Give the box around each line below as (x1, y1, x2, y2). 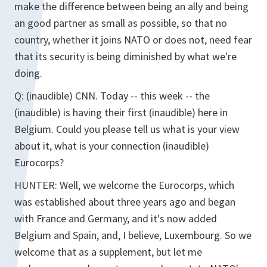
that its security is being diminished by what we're (14, 49, 237, 63)
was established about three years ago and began (14, 195, 235, 209)
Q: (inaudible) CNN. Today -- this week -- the (14, 89, 210, 103)
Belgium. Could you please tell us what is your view (14, 122, 240, 136)
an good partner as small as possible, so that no (14, 16, 227, 30)
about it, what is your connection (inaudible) (14, 139, 209, 153)
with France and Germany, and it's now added (14, 212, 217, 225)
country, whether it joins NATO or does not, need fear (14, 33, 252, 46)
